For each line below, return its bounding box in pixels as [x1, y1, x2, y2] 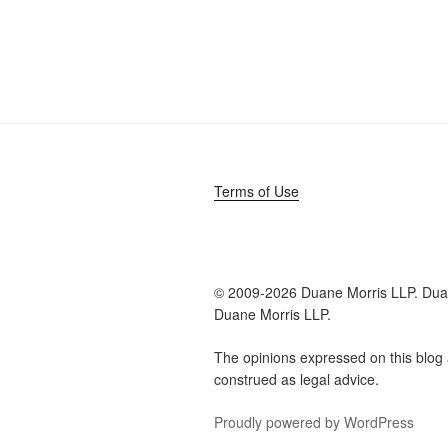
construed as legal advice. [214, 369, 379, 390]
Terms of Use [214, 180, 299, 201]
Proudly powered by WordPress [214, 412, 414, 433]
